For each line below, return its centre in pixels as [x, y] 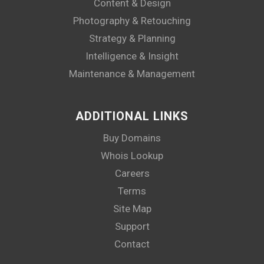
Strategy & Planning [132, 38]
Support [132, 226]
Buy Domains [132, 138]
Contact [132, 244]
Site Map [132, 208]
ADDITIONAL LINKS [132, 116]
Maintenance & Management [132, 73]
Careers [132, 173]
